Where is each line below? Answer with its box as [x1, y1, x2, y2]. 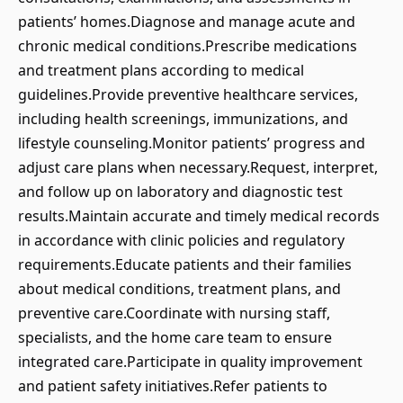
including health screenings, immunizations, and [18, 109, 348, 129]
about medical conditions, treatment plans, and [18, 279, 341, 299]
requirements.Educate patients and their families [18, 255, 352, 274]
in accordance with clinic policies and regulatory [18, 230, 345, 250]
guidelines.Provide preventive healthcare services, [18, 85, 358, 104]
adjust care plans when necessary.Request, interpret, [18, 157, 378, 177]
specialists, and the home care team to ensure [18, 327, 332, 347]
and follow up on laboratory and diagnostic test [18, 182, 343, 201]
